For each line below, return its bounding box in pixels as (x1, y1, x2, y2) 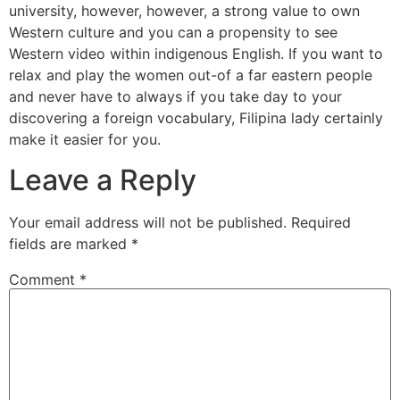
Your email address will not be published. (9, 212, 287, 231)
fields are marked (9, 234, 131, 253)
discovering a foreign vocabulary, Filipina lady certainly (9, 109, 383, 128)
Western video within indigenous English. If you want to (9, 45, 383, 63)
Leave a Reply (9, 162, 196, 197)
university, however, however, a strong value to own (9, 2, 360, 21)
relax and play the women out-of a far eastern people (9, 66, 372, 85)
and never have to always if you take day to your (9, 87, 342, 106)
